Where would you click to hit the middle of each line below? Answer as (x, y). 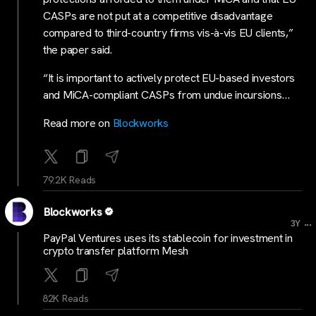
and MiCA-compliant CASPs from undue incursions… (166, 95)
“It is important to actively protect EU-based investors (169, 78)
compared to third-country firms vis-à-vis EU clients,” (168, 33)
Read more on (78, 123)
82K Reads (66, 298)
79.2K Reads (69, 180)
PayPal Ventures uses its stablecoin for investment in (168, 238)
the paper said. (78, 50)
